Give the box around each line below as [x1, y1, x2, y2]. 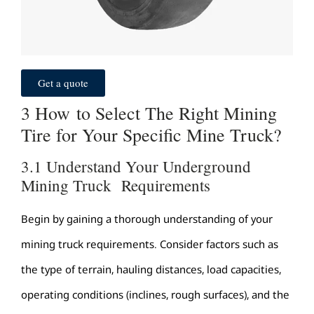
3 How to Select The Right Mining [21, 100, 277, 125]
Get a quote [38, 75, 88, 90]
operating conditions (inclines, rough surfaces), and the [21, 287, 289, 301]
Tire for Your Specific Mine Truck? [21, 122, 293, 146]
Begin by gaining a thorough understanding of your [21, 211, 273, 226]
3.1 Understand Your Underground [21, 155, 251, 177]
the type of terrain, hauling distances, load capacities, [21, 261, 281, 276]
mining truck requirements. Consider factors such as [21, 236, 278, 251]
